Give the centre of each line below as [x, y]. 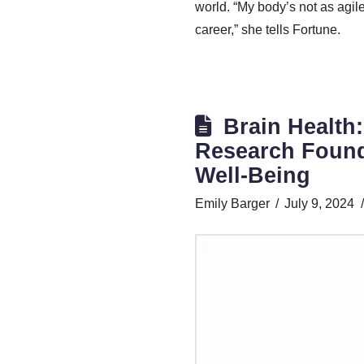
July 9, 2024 [320, 204]
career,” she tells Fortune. [269, 30]
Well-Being [253, 175]
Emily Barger [232, 204]
